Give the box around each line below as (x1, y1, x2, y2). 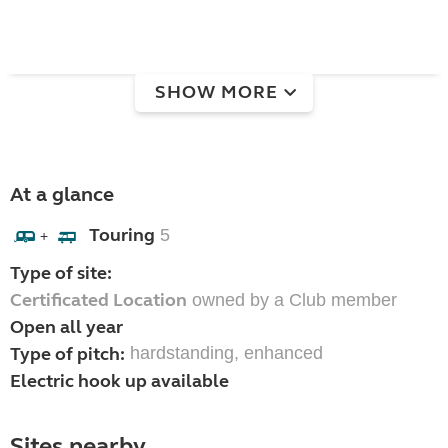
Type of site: (10, 262, 112, 285)
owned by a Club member (187, 290, 397, 311)
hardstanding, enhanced (130, 343, 323, 364)
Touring (89, 224, 155, 247)
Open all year (10, 316, 123, 339)
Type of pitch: (10, 343, 125, 366)
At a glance (10, 182, 114, 208)
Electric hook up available (10, 370, 229, 393)
